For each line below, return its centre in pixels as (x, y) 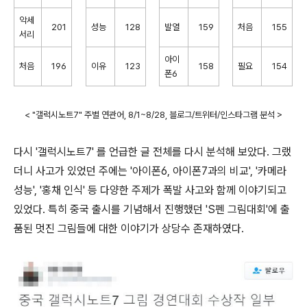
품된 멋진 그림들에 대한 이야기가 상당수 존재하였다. (129, 229)
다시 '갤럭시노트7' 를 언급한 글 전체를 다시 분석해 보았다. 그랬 (152, 152)
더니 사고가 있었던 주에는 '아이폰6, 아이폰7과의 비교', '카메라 (150, 171)
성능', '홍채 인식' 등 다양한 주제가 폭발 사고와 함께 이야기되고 (150, 191)
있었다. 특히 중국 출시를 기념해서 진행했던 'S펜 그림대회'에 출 (152, 210)
